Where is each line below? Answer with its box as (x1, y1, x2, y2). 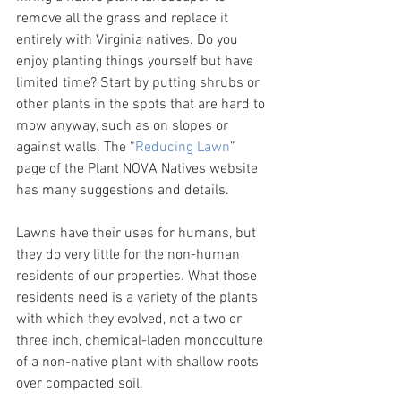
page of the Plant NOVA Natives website (16, 160, 261, 178)
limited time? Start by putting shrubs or (16, 74, 263, 92)
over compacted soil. (16, 375, 143, 393)
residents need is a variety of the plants (16, 289, 261, 307)
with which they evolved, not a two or (16, 311, 245, 328)
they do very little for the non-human (16, 246, 243, 264)
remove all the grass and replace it (16, 10, 232, 28)
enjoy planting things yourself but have (16, 53, 257, 71)
